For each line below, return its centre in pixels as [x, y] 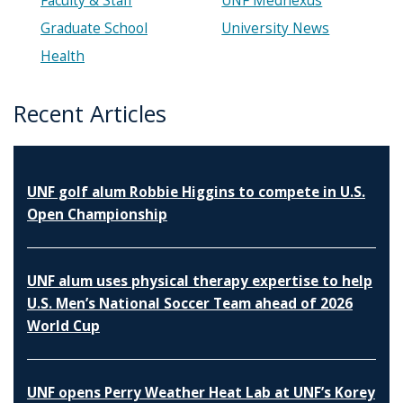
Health [63, 56]
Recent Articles [90, 113]
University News [276, 28]
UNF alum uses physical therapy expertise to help [200, 281]
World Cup [63, 326]
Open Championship [97, 214]
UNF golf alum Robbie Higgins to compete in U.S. [196, 192]
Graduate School [94, 28]
